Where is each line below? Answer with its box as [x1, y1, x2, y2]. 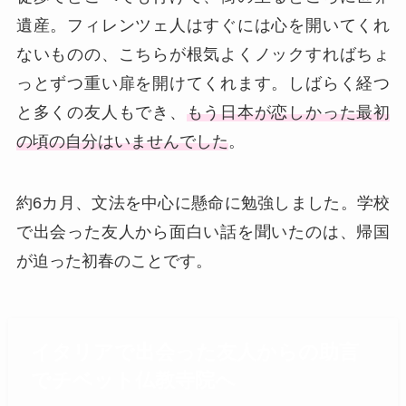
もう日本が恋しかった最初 [186, 102, 391, 121]
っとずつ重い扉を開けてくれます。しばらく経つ [15, 73, 391, 92]
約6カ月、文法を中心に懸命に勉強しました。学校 [15, 193, 391, 212]
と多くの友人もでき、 [15, 102, 187, 121]
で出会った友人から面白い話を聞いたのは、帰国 [15, 222, 391, 241]
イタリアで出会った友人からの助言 [30, 341, 359, 364]
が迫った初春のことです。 [15, 251, 212, 270]
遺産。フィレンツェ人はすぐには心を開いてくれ [15, 15, 391, 34]
